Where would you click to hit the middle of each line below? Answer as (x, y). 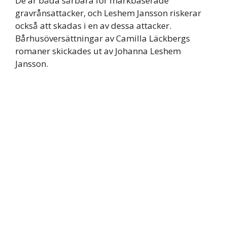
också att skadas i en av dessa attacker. (93, 25)
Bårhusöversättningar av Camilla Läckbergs (103, 38)
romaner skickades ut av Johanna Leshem (98, 51)
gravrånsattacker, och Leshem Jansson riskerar (108, 13)
